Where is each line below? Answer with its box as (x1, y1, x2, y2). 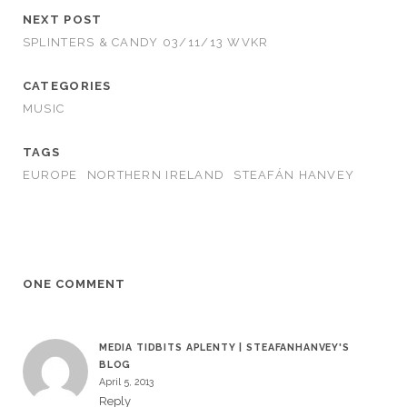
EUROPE (22, 168, 78, 183)
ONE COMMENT (22, 277, 126, 292)
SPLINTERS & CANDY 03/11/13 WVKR (22, 35, 269, 50)
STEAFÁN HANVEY (233, 168, 355, 183)
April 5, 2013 (98, 376, 154, 388)
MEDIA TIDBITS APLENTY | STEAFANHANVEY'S (98, 342, 350, 353)
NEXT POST (22, 13, 103, 27)
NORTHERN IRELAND (86, 168, 225, 183)
